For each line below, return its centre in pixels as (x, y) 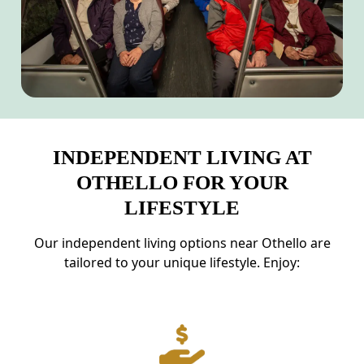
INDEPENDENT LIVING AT (182, 158)
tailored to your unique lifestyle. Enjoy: (182, 263)
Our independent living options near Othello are (182, 243)
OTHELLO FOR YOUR (182, 183)
